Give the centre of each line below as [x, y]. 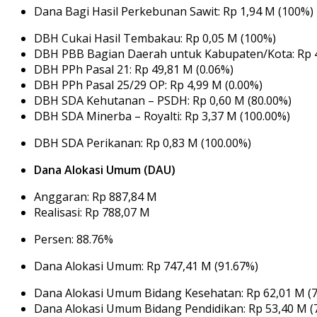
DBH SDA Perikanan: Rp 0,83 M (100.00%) [143, 143]
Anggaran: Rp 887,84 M [96, 196]
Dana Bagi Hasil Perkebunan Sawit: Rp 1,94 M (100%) [174, 11]
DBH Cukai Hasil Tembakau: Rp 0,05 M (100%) [155, 38]
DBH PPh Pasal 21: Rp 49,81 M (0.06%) [134, 69]
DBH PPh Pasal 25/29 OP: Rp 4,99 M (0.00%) [148, 85]
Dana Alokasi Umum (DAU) [105, 169]
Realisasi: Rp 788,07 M [92, 212]
